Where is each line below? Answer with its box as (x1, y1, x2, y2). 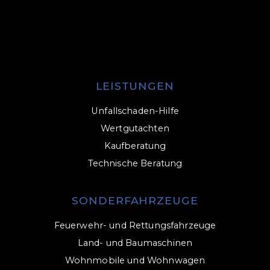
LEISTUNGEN (96, 80, 174, 93)
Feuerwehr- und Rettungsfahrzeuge (54, 220, 216, 231)
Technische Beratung (87, 158, 183, 169)
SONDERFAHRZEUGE (72, 194, 198, 207)
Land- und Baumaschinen (77, 237, 193, 249)
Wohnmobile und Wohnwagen (64, 255, 206, 266)
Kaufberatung (104, 140, 166, 152)
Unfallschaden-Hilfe (91, 105, 179, 117)
